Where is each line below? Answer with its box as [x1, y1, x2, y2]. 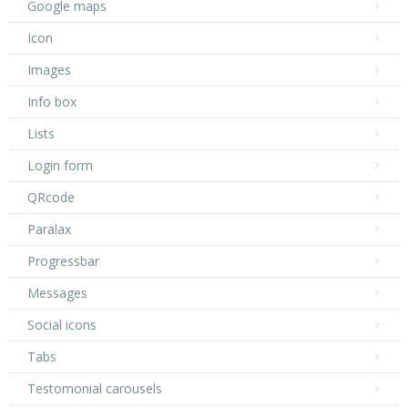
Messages [27, 283, 87, 301]
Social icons [27, 315, 97, 333]
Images [27, 60, 71, 78]
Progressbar [27, 251, 99, 270]
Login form [27, 156, 93, 174]
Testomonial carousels [27, 379, 162, 397]
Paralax [27, 219, 71, 238]
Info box [27, 92, 76, 110]
